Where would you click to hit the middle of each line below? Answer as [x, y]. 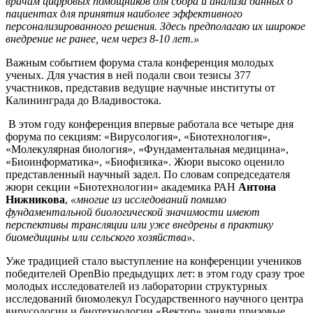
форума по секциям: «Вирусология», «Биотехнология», [138, 136]
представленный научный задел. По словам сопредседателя [148, 174]
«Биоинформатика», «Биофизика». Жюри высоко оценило [145, 161]
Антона [257, 187]
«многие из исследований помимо [148, 199]
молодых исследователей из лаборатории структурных [137, 286]
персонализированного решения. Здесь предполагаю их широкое [155, 26]
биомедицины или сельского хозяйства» [99, 237]
